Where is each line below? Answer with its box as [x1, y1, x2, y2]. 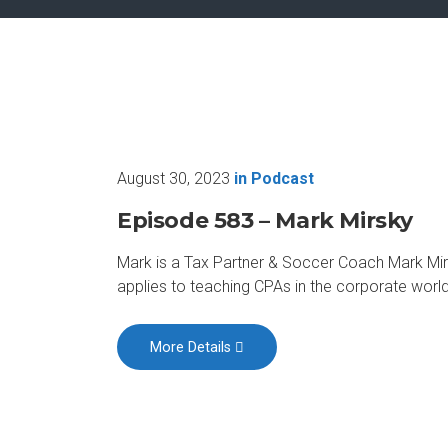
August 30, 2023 [117, 169, 230, 188]
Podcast [251, 169, 314, 188]
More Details [150, 338, 236, 356]
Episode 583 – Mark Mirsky [117, 207, 413, 234]
